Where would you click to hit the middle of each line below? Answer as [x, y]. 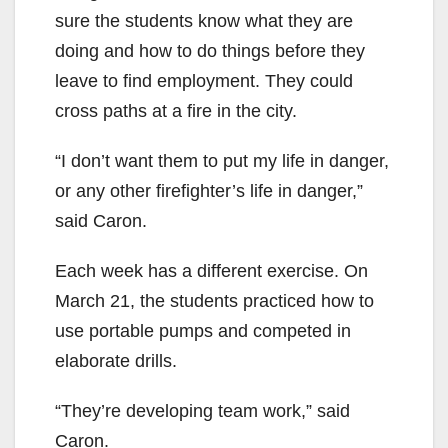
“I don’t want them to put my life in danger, [222, 161]
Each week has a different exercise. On [211, 271]
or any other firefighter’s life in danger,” [209, 191]
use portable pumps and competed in [203, 331]
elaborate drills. [116, 361]
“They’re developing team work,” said [202, 411]
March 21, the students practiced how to [214, 301]
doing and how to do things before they [210, 51]
